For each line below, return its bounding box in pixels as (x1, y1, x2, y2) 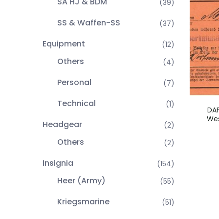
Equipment (43, 38, 85, 49)
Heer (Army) (57, 175, 106, 186)
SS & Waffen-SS (57, 17, 120, 28)
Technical (57, 98, 96, 109)
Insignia (43, 157, 73, 169)
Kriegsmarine (57, 196, 109, 207)
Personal (57, 77, 91, 88)
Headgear (43, 119, 82, 130)
